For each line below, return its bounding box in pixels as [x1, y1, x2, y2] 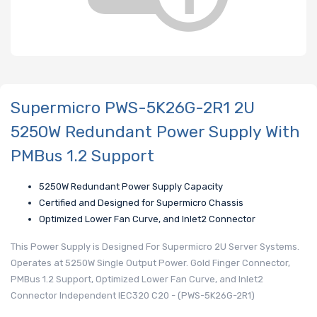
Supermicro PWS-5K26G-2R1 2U [11, 97, 255, 117]
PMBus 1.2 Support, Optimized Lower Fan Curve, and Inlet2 [11, 274, 263, 285]
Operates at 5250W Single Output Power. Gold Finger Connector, [11, 258, 290, 269]
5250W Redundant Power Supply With [11, 121, 300, 142]
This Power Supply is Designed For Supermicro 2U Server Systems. [11, 241, 299, 253]
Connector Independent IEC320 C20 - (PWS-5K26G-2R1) [11, 290, 255, 301]
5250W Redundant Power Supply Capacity [39, 181, 223, 192]
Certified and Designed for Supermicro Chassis [39, 197, 243, 209]
